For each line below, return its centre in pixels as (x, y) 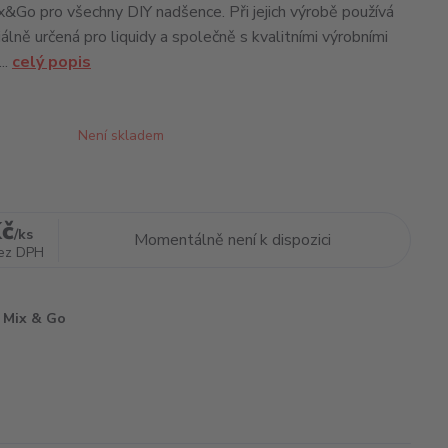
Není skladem (121, 135)
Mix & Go (34, 318)
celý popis (51, 62)
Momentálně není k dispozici (232, 240)
